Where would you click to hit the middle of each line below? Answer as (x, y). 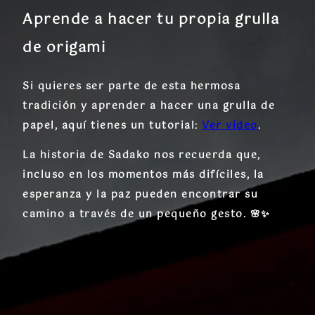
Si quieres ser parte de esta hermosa (131, 86)
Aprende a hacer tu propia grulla (151, 20)
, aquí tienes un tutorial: (128, 126)
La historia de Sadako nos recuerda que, (142, 155)
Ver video (230, 126)
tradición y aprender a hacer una (123, 106)
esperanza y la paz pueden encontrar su (140, 194)
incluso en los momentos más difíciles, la (143, 175)
